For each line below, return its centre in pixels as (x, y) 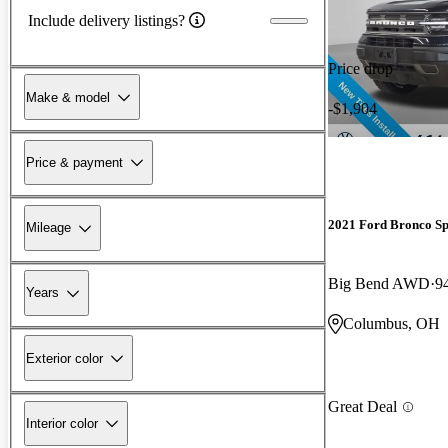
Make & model (68, 97)
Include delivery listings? (106, 20)
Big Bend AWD (379, 284)
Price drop (360, 68)
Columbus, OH (391, 324)
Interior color (62, 423)
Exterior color (64, 358)
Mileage (48, 228)
